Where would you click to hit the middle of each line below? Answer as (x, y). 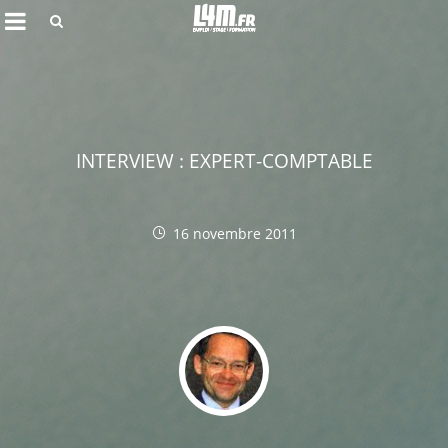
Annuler (224, 296)
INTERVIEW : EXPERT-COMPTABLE (224, 161)
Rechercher (77, 63)
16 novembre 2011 (234, 233)
